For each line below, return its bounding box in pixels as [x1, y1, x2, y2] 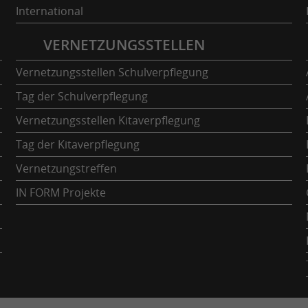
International [16, 3, 84, 19]
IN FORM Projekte [16, 184, 107, 200]
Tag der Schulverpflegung [16, 88, 148, 104]
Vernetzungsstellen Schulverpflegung [16, 64, 209, 80]
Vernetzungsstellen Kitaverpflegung [16, 112, 201, 128]
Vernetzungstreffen [16, 160, 118, 176]
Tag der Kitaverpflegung [16, 136, 140, 152]
